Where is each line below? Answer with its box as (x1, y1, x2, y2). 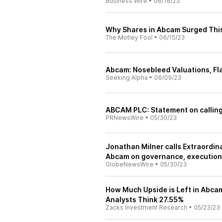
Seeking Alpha (106, 74, 148, 81)
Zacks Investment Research (106, 204, 187, 211)
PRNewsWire (106, 114, 144, 121)
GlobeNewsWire (106, 161, 154, 168)
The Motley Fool (106, 34, 153, 41)
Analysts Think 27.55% (106, 195, 184, 204)
